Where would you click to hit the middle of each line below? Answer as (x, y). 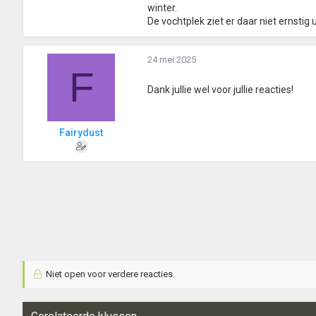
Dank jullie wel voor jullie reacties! (220, 90)
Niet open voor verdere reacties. (109, 274)
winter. (162, 8)
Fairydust (81, 133)
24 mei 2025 (172, 60)
